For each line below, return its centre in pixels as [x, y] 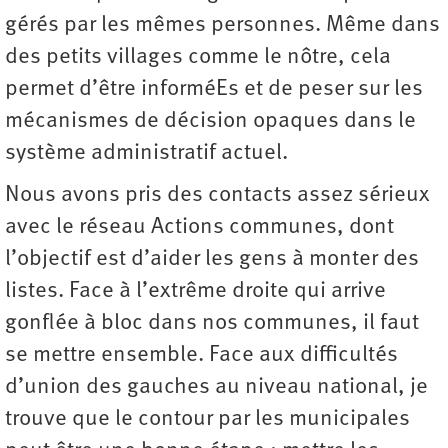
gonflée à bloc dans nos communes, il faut [212, 323]
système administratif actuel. [146, 153]
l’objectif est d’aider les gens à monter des [212, 259]
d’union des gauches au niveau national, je [216, 387]
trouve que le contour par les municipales [207, 419]
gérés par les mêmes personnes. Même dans [222, 25]
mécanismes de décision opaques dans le [210, 121]
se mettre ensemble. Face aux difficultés [201, 355]
